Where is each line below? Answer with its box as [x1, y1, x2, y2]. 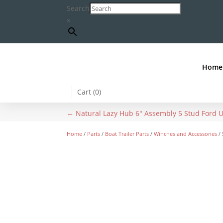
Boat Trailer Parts [105, 129, 149, 137]
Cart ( [77, 87, 96, 97]
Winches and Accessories [154, 129, 218, 137]
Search [67, 3, 90, 13]
